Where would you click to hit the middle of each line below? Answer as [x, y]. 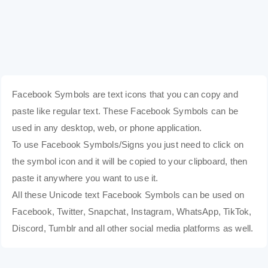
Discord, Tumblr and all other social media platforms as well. [133, 229]
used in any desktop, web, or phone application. [107, 128]
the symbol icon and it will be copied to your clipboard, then [130, 162]
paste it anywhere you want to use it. [85, 178]
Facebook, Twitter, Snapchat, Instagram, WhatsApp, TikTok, [132, 212]
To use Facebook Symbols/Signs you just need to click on [128, 145]
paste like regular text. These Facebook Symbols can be [125, 111]
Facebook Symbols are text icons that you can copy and [125, 95]
